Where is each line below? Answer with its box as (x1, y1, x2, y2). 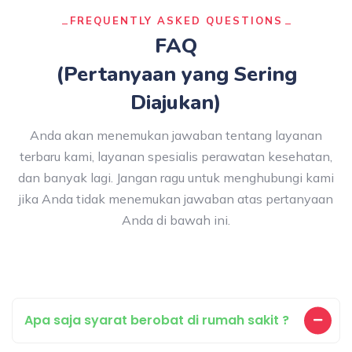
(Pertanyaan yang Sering (55, 60, 297, 88)
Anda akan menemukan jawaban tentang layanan (30, 127, 322, 143)
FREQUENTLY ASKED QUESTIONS (69, 14, 283, 27)
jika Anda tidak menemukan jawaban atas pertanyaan (19, 191, 333, 207)
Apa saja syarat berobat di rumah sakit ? (24, 311, 289, 329)
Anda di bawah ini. (122, 212, 230, 228)
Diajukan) (130, 89, 222, 116)
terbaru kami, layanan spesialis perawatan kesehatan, (20, 148, 332, 164)
